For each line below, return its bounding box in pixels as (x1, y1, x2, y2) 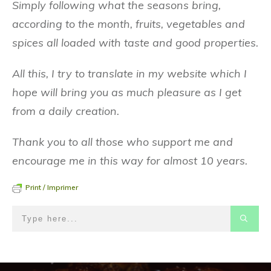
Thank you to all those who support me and (12, 134, 233, 149)
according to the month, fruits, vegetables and (12, 16, 245, 31)
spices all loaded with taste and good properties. (12, 35, 258, 50)
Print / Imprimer (25, 182, 78, 192)
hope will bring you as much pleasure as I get (12, 85, 241, 99)
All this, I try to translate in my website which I (12, 66, 247, 80)
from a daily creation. (12, 103, 119, 118)
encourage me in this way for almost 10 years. (12, 153, 247, 168)
